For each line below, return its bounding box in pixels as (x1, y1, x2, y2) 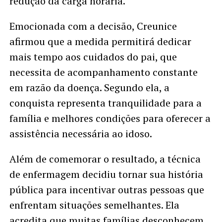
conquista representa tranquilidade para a (9, 96, 202, 110)
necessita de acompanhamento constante (9, 65, 198, 79)
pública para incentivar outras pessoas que (9, 183, 204, 197)
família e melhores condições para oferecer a (9, 111, 211, 125)
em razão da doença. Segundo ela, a (9, 81, 169, 95)
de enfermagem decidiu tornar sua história (9, 167, 203, 181)
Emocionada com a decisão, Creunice (9, 19, 177, 33)
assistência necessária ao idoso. (9, 127, 152, 141)
